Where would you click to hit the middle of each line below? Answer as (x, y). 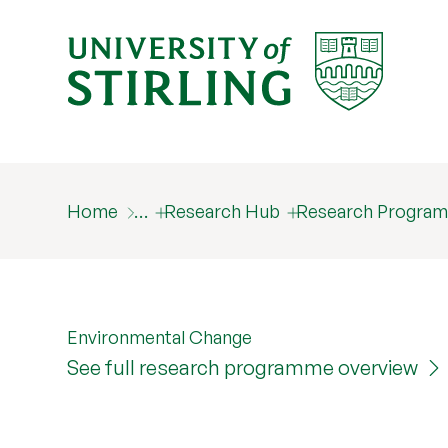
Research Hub (222, 211)
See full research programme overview (243, 367)
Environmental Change (160, 337)
